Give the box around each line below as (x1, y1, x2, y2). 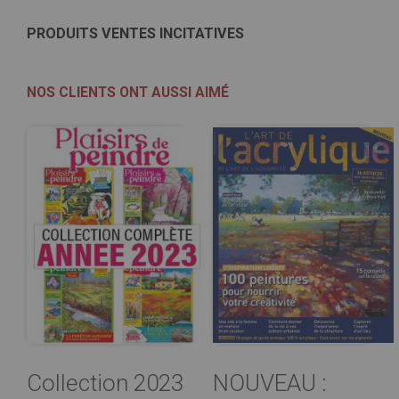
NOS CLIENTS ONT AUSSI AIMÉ (27, 83, 229, 101)
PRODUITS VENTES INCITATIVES (27, 24, 244, 42)
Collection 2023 (27, 370, 183, 397)
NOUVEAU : (213, 370, 327, 397)
